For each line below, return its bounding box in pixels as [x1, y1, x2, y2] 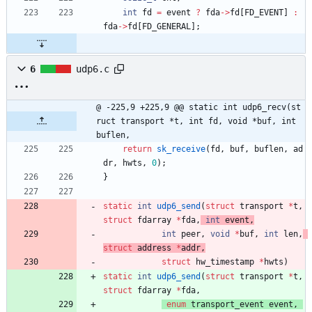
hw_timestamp [196, 256, 254, 267]
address [137, 242, 171, 253]
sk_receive [157, 143, 205, 154]
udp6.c [76, 63, 109, 75]
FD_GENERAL [142, 21, 191, 31]
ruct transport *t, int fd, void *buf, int [96, 116, 296, 126]
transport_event [191, 299, 264, 309]
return [123, 143, 152, 154]
